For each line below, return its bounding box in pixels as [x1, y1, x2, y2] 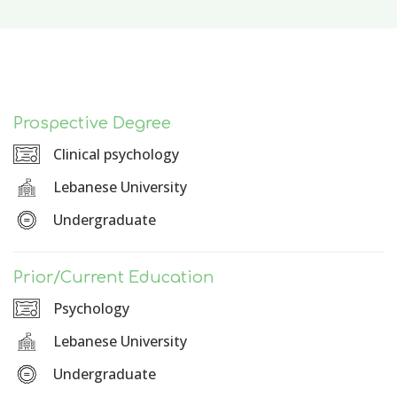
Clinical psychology [53, 144, 179, 165]
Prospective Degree [13, 114, 171, 133]
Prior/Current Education [13, 269, 214, 287]
